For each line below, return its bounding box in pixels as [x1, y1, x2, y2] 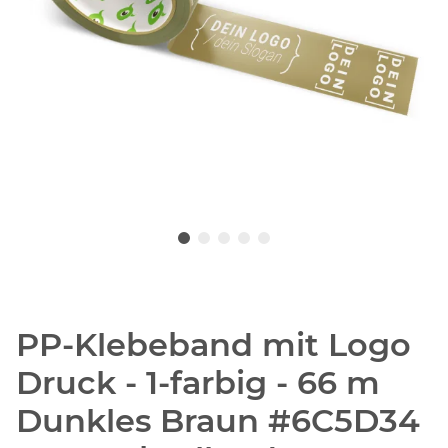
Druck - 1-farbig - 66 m [16, 363, 380, 403]
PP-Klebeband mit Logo [16, 325, 411, 365]
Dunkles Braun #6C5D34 [16, 401, 420, 441]
